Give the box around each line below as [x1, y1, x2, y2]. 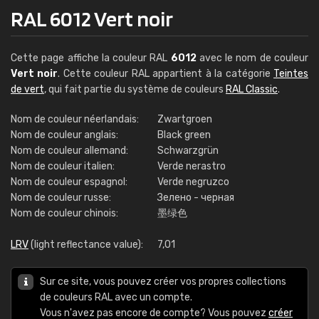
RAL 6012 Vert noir [11, 6, 173, 31]
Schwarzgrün [157, 145, 219, 157]
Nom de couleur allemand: [11, 145, 128, 157]
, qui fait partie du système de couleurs [44, 83, 226, 95]
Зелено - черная [157, 192, 234, 204]
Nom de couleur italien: [11, 160, 115, 172]
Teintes [273, 68, 309, 80]
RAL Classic [226, 83, 278, 95]
